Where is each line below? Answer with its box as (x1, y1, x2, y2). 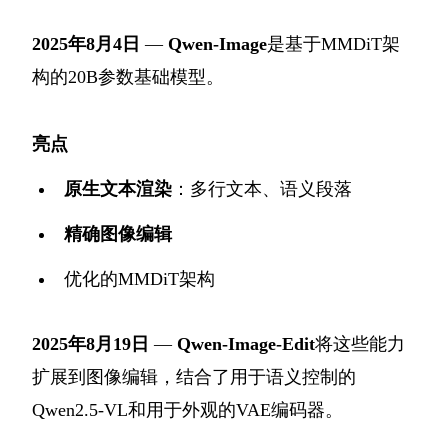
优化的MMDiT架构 (64, 268, 215, 289)
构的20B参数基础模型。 (32, 66, 224, 87)
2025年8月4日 (32, 33, 140, 54)
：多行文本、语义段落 (172, 178, 352, 199)
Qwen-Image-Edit (177, 333, 315, 354)
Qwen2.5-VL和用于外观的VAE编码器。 (32, 399, 343, 420)
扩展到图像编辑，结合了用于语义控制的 (32, 366, 356, 387)
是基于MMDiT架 (267, 33, 400, 54)
